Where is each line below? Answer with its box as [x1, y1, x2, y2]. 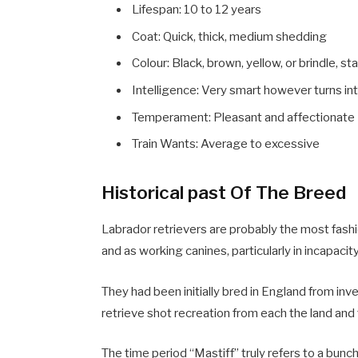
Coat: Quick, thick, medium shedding [132, 29, 328, 44]
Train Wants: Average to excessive [132, 137, 320, 152]
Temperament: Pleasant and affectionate [132, 109, 356, 125]
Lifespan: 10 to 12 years [132, 2, 262, 18]
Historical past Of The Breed [101, 181, 347, 204]
